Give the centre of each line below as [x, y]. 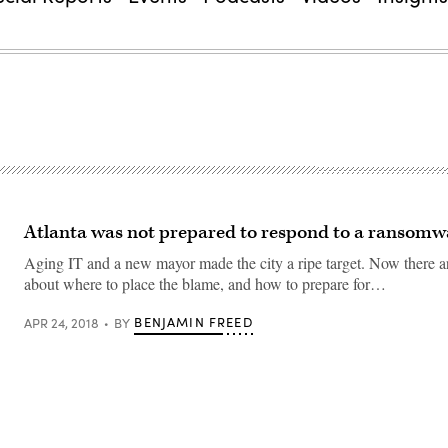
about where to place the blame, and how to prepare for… [205, 283]
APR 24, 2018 [61, 322]
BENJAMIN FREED [193, 322]
